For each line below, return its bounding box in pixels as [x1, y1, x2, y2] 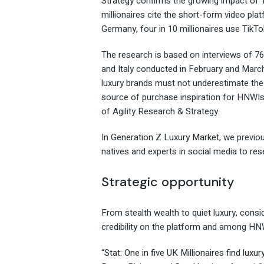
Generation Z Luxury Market [111, 131, 219, 144]
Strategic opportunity [101, 173, 235, 191]
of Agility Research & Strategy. [101, 105, 220, 118]
